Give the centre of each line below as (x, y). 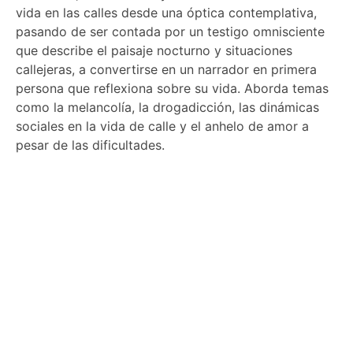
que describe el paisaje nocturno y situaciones (154, 51)
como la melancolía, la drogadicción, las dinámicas (167, 108)
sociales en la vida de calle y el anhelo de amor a (162, 126)
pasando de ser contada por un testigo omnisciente (170, 32)
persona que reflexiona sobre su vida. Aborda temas (172, 89)
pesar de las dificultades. (90, 145)
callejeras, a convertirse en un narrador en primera (166, 70)
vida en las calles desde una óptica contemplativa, (166, 13)
